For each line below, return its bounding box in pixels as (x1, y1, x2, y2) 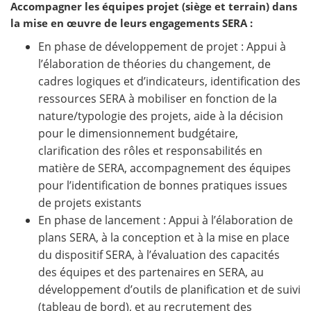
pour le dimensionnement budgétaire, (38, 126, 238, 142)
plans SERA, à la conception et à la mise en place (38, 230, 289, 246)
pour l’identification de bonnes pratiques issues (38, 178, 287, 194)
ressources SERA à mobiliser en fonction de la (38, 91, 277, 107)
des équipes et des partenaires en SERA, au (38, 264, 264, 280)
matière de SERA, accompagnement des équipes (38, 160, 291, 176)
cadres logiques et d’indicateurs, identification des (38, 74, 301, 90)
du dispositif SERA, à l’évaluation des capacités (38, 247, 280, 263)
